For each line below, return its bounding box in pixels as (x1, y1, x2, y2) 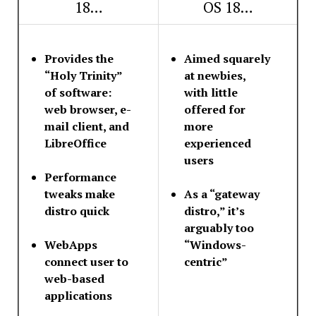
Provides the (44, 50, 114, 66)
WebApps (44, 236, 97, 253)
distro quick (44, 202, 109, 219)
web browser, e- (44, 101, 131, 117)
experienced (184, 135, 251, 151)
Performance (44, 169, 116, 185)
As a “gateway (184, 186, 260, 202)
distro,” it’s (184, 202, 245, 219)
